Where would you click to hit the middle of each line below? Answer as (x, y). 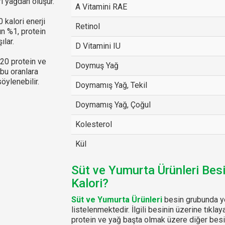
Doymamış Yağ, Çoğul (113, 105)
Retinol (87, 26)
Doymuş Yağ (97, 66)
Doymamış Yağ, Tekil (111, 85)
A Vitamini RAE (101, 7)
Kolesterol (93, 124)
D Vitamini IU (98, 46)
